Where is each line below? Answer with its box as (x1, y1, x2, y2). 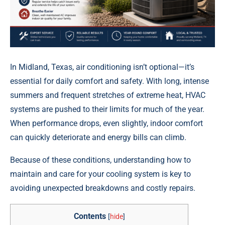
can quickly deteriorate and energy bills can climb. (10, 133, 186, 142)
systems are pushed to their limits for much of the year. (10, 104, 204, 114)
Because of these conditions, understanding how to (10, 155, 191, 165)
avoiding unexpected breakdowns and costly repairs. (10, 183, 195, 193)
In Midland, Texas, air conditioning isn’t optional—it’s (10, 62, 194, 72)
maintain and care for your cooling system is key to (10, 169, 191, 179)
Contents (73, 211, 106, 221)
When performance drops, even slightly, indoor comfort (10, 119, 203, 128)
